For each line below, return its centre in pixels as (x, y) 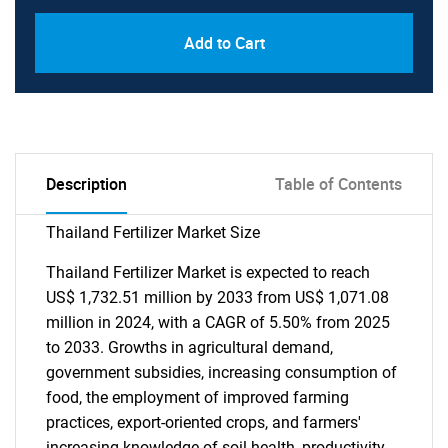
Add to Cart (224, 43)
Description (86, 184)
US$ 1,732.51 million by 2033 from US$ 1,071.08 (217, 297)
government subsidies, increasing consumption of (221, 372)
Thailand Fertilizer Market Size (153, 232)
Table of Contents (338, 184)
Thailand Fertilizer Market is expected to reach (208, 272)
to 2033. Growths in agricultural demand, (189, 347)
